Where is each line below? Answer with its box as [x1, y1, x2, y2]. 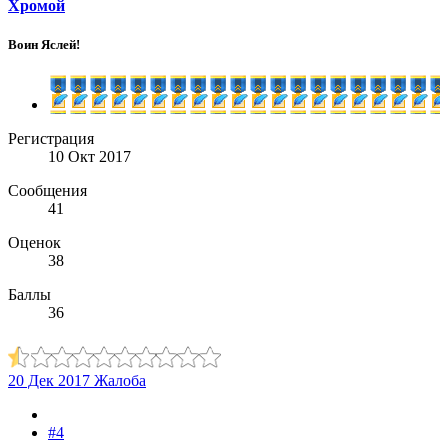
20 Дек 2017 [8, 372, 90, 390]
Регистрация [8, 130, 94, 148]
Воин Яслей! [8, 37, 80, 53]
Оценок [8, 234, 61, 252]
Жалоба [94, 372, 146, 390]
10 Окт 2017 [48, 148, 131, 166]
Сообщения [8, 182, 87, 200]
